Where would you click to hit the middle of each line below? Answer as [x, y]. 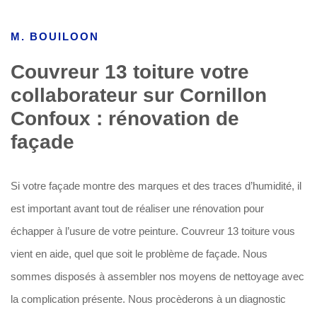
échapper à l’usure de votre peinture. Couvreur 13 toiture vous [153, 231]
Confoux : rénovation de [125, 119]
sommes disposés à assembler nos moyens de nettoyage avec [157, 276]
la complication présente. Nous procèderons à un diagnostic [148, 299]
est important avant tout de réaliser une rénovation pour [137, 208]
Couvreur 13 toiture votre [130, 72]
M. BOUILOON [55, 36]
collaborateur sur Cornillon [139, 95]
